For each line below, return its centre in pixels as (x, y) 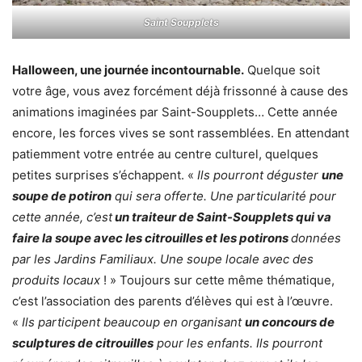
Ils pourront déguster (259, 175)
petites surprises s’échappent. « (105, 175)
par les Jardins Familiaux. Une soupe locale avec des (163, 259)
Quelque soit (282, 69)
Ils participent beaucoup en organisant (133, 322)
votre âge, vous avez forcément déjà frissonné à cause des (180, 90)
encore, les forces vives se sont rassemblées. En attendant (181, 133)
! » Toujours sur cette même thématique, (217, 280)
